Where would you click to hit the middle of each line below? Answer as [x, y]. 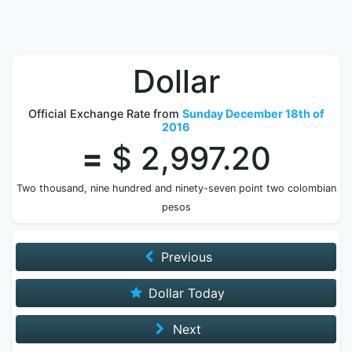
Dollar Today [185, 293]
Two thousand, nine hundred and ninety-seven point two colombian [176, 188]
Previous [185, 257]
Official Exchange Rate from [105, 114]
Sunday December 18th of [253, 114]
